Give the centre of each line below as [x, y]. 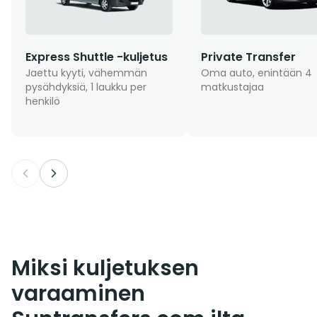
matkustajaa [232, 87]
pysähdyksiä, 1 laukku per [86, 87]
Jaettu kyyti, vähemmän [86, 73]
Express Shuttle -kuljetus [97, 57]
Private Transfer [248, 57]
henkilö [43, 101]
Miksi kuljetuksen [105, 268]
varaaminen [78, 293]
